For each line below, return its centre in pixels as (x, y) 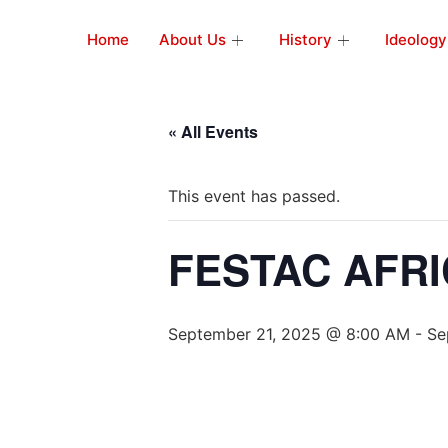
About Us (192, 39)
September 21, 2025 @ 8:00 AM (289, 334)
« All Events (213, 131)
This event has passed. (254, 196)
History (305, 39)
